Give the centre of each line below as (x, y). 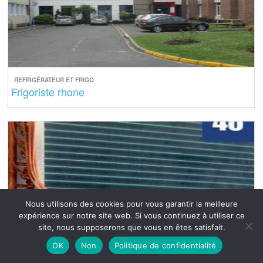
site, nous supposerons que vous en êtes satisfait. (131, 227)
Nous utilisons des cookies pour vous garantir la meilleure (131, 204)
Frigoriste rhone (48, 91)
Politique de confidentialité (165, 245)
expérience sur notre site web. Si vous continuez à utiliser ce (131, 215)
